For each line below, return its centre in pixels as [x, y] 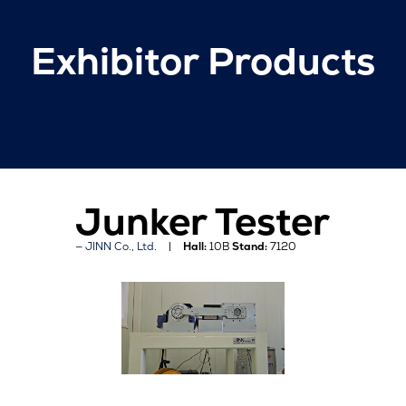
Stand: [250, 246]
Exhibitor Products [203, 61]
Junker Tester [203, 221]
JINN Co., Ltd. [121, 246]
